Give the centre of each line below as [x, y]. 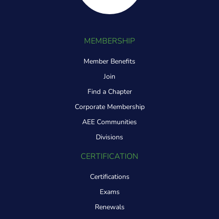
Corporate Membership [109, 107]
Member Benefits [109, 62]
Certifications [109, 177]
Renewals [109, 207]
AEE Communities [109, 122]
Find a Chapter [109, 92]
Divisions [109, 137]
